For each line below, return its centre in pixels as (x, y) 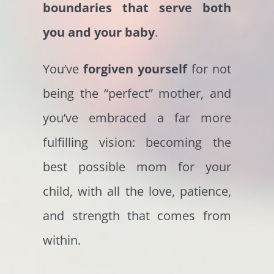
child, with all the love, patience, (137, 191)
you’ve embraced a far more (137, 118)
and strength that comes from (137, 216)
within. (62, 240)
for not (209, 69)
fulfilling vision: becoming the (137, 143)
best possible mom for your (137, 167)
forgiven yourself (135, 69)
